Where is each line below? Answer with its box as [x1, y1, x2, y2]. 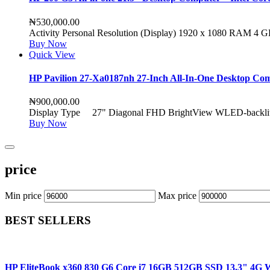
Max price [158, 190, 196, 201]
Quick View [29, 49, 75, 60]
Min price [5, 190, 42, 201]
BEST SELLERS [5, 213, 91, 227]
